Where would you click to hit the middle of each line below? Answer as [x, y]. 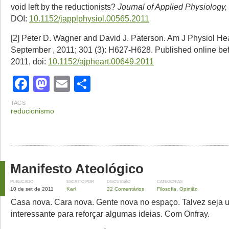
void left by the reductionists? [64, 6]
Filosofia [167, 189]
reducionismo [32, 111]
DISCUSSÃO [119, 181]
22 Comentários [125, 189]
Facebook [65, 84]
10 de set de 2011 [32, 189]
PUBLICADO [22, 181]
